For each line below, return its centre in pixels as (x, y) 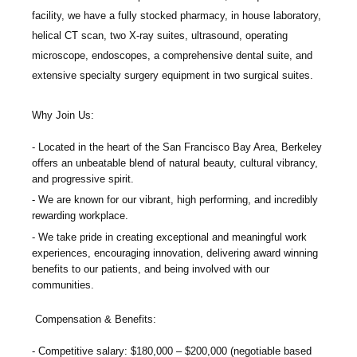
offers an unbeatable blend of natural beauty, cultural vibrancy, (175, 163)
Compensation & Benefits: (96, 320)
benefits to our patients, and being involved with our (151, 269)
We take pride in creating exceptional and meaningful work (173, 237)
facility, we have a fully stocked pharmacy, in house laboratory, (177, 15)
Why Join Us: (63, 115)
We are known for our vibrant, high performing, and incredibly (178, 200)
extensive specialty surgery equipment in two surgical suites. (173, 75)
